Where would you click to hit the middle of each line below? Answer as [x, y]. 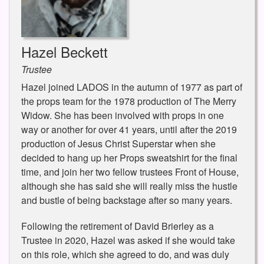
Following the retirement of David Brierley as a [118, 226]
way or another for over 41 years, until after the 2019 [129, 129]
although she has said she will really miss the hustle [129, 186]
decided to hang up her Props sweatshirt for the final [129, 157]
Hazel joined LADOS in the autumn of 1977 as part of [132, 87]
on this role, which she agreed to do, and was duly [125, 254]
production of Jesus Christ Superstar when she [118, 143]
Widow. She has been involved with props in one [123, 115]
